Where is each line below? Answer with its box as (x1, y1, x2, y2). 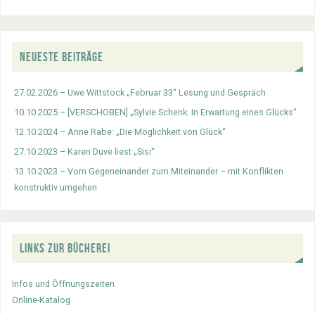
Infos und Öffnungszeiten (12, 278, 115, 290)
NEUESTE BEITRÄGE (20, 49, 104, 64)
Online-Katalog (12, 295, 71, 306)
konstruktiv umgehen (14, 181, 98, 193)
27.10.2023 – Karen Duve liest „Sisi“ (14, 146, 155, 157)
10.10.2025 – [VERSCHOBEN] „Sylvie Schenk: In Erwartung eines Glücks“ (14, 106, 297, 117)
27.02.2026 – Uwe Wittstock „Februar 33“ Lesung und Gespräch (14, 86, 266, 98)
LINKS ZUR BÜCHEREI (20, 241, 111, 256)
